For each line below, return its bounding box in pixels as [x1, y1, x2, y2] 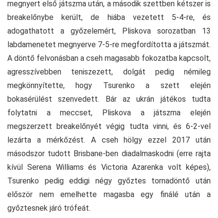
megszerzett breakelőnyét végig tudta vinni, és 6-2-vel [7, 122, 211, 131]
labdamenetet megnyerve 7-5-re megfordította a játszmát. [7, 40, 211, 50]
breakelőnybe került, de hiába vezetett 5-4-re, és [7, 13, 211, 22]
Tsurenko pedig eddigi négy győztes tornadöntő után [7, 176, 211, 186]
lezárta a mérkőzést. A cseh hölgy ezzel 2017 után [7, 135, 211, 145]
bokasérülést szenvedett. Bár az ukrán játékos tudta [7, 94, 211, 104]
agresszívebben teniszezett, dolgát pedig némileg [7, 67, 211, 77]
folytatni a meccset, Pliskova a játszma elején [7, 108, 211, 118]
